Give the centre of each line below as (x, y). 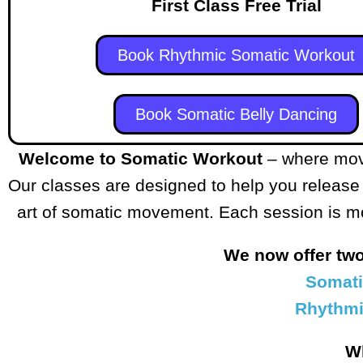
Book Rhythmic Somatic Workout (236, 55)
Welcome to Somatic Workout (143, 158)
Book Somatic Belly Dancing (236, 114)
